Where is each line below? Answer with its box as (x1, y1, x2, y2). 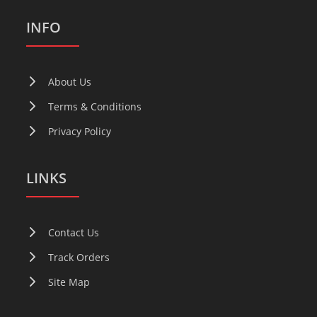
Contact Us (48, 225, 100, 239)
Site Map (48, 275, 91, 289)
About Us (48, 74, 92, 88)
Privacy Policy (48, 124, 112, 138)
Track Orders (48, 250, 110, 264)
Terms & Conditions (48, 99, 142, 113)
